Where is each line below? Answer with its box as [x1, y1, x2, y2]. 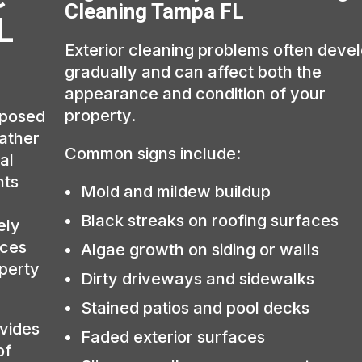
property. [65, 105, 137, 125]
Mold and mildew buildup [81, 181, 271, 201]
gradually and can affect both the [65, 61, 322, 82]
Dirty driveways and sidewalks [81, 268, 315, 288]
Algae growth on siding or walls [81, 239, 320, 259]
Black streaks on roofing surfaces [81, 210, 339, 230]
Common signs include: [65, 143, 242, 163]
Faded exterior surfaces [81, 326, 266, 347]
